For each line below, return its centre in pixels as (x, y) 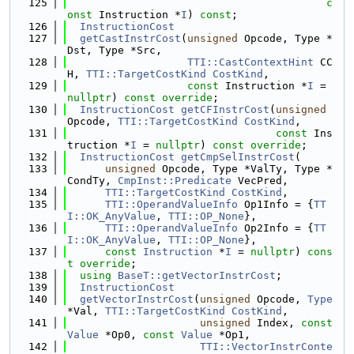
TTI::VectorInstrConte (266, 346)
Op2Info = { (276, 228)
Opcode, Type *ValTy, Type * (244, 169)
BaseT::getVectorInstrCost (197, 275)
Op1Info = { (276, 204)
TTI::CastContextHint (250, 62)
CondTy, (92, 181)
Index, (276, 323)
